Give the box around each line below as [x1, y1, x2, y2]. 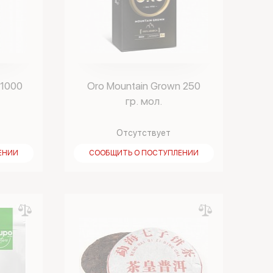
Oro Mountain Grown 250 [87, 80, 200, 92]
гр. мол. [125, 95, 162, 107]
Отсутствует [116, 128, 171, 138]
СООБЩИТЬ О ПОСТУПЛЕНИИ [88, 149, 199, 157]
